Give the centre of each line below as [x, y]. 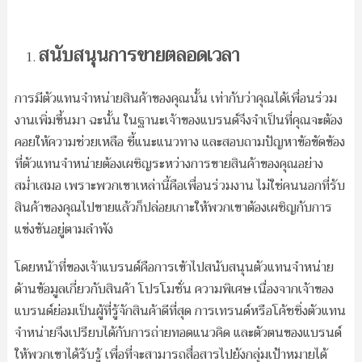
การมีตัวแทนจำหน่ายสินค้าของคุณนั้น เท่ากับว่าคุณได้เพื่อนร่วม [175, 98]
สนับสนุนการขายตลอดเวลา [139, 55]
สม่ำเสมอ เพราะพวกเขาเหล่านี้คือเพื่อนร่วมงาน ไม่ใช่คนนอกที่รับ [179, 185]
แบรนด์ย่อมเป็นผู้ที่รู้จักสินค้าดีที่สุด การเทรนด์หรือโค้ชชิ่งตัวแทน [180, 311]
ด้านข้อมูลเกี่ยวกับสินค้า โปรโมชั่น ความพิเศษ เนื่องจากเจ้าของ [174, 289]
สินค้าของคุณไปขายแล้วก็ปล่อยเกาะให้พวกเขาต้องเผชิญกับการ [173, 207]
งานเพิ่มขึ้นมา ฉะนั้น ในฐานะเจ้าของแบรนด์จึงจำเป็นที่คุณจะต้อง [178, 120]
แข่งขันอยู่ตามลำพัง [63, 229]
